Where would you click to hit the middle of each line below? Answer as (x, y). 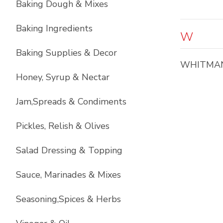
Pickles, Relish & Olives (63, 126)
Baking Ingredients (54, 28)
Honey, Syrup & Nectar (63, 77)
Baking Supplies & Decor (66, 53)
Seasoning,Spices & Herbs (68, 199)
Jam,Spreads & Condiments (71, 102)
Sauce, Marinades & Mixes (68, 175)
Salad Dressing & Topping (69, 150)
